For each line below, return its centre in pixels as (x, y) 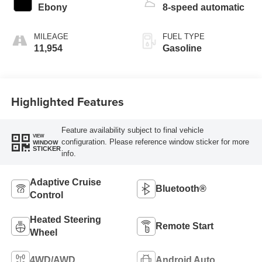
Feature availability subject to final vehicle (132, 130)
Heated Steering (65, 219)
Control (46, 195)
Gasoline (182, 48)
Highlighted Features (67, 102)
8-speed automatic (204, 7)
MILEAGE (51, 36)
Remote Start (185, 226)
